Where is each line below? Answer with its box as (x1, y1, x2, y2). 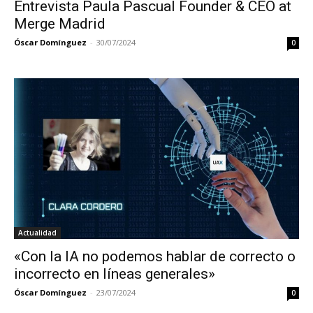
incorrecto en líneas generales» (14, 265, 215, 282)
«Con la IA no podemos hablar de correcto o (14, 247, 296, 265)
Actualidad (18, 227, 57, 238)
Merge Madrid (14, 15, 105, 33)
